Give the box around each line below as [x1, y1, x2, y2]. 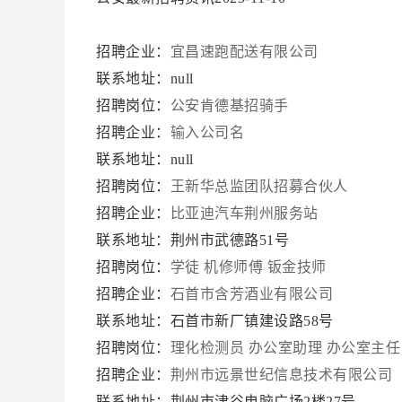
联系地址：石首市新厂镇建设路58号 [96, 313, 337, 328]
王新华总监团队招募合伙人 [170, 179, 348, 194]
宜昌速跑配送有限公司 [170, 44, 319, 59]
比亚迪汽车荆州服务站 [170, 205, 322, 221]
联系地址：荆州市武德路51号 [96, 232, 293, 248]
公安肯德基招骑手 [170, 98, 289, 113]
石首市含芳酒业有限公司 [170, 286, 337, 301]
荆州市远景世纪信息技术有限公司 [170, 367, 397, 382]
